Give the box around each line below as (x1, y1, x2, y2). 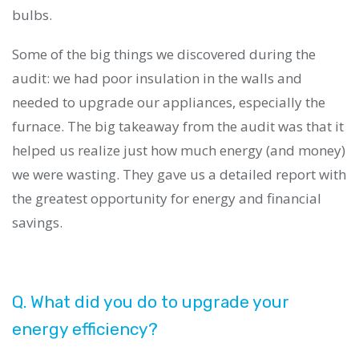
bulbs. (12, 5, 52, 24)
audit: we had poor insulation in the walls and (12, 68, 302, 87)
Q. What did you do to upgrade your (12, 291, 289, 312)
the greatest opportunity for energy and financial (12, 188, 321, 208)
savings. (12, 212, 63, 232)
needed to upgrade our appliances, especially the (12, 92, 325, 111)
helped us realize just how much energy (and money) (12, 140, 345, 159)
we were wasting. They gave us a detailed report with (12, 164, 346, 184)
